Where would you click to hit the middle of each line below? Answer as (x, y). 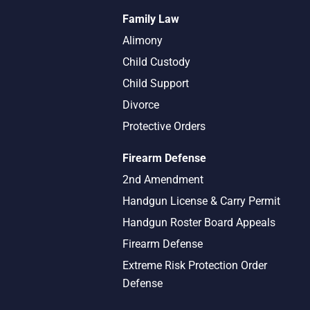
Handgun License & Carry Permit (202, 201)
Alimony (143, 40)
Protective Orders (164, 126)
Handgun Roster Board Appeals (199, 222)
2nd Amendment (163, 180)
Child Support (156, 83)
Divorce (141, 105)
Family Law (151, 19)
